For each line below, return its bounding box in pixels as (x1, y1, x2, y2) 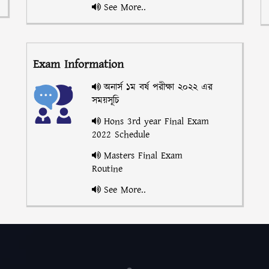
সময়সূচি (91, 94, 119, 107)
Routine (91, 162, 122, 175)
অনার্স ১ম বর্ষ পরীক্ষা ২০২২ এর (103, 80, 213, 94)
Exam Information (33, 56, 124, 73)
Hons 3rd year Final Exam (103, 115, 209, 128)
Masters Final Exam (103, 149, 183, 162)
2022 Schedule (91, 128, 150, 141)
